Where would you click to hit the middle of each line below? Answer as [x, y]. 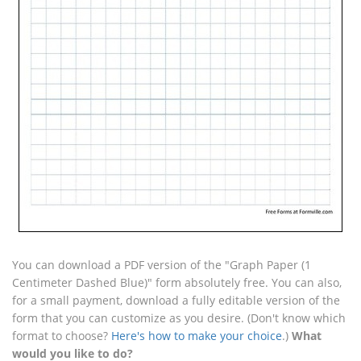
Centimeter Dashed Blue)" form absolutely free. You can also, [177, 282]
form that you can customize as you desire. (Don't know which [179, 318]
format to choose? [62, 336]
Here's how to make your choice [197, 336]
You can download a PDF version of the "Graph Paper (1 [162, 265]
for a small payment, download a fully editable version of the [176, 300]
